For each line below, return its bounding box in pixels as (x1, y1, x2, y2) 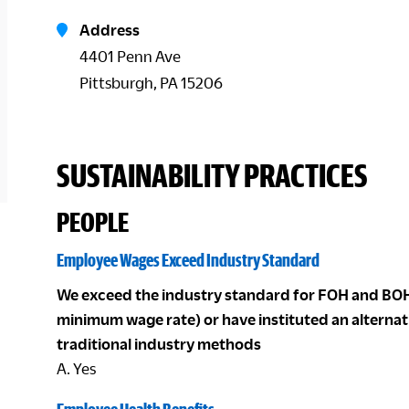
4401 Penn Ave (79, 47, 181, 65)
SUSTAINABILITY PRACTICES (57, 156, 368, 194)
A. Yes (57, 360, 96, 377)
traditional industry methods (57, 335, 261, 352)
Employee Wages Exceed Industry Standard (57, 249, 320, 270)
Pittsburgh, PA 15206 (79, 74, 223, 91)
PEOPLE (57, 206, 129, 237)
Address (79, 21, 140, 38)
